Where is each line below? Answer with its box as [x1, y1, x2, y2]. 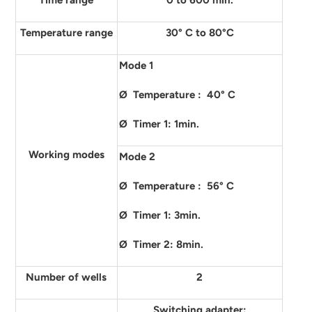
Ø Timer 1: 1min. [118, 118, 199, 130]
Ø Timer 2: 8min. [118, 238, 203, 251]
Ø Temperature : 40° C [118, 88, 235, 101]
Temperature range [19, 26, 113, 39]
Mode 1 [118, 59, 153, 72]
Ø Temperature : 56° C [118, 180, 234, 192]
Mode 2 [118, 150, 155, 163]
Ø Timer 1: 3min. [118, 209, 201, 221]
